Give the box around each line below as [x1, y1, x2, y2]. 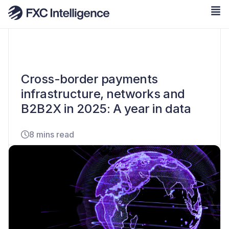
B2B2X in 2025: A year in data [21, 101, 191, 116]
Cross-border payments [21, 72, 158, 86]
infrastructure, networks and [21, 86, 185, 101]
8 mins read [29, 129, 74, 140]
